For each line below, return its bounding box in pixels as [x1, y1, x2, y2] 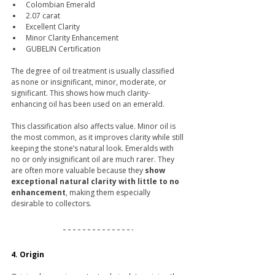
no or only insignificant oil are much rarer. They [11, 154, 176, 165]
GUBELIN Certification [26, 44, 101, 55]
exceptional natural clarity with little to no [11, 176, 181, 187]
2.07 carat [26, 10, 60, 21]
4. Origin [11, 249, 44, 260]
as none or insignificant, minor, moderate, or [11, 77, 168, 88]
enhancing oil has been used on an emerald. [11, 99, 165, 110]
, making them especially [66, 187, 152, 198]
